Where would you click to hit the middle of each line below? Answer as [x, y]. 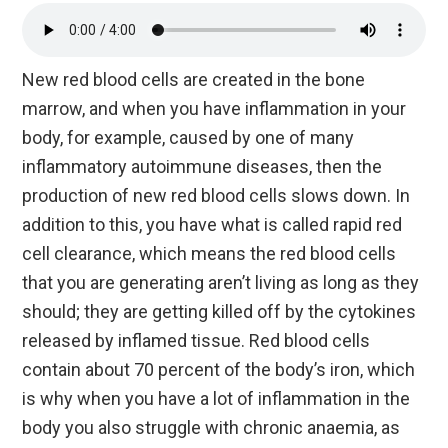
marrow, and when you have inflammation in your [214, 109]
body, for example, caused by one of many [188, 138]
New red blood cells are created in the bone [194, 80]
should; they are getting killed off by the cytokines [219, 312]
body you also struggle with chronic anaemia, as [211, 428]
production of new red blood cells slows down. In [216, 196]
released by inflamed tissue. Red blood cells [196, 341]
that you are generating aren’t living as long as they [221, 283]
